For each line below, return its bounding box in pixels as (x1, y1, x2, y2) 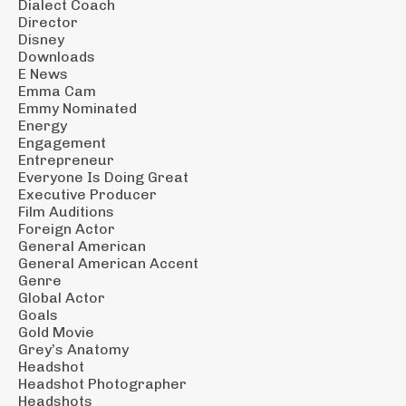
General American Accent (18, 254, 198, 272)
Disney (18, 30, 64, 48)
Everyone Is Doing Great (18, 168, 188, 186)
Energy (18, 116, 67, 134)
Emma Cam (18, 82, 96, 100)
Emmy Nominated (18, 99, 137, 117)
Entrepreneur (18, 150, 114, 169)
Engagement (18, 133, 106, 151)
